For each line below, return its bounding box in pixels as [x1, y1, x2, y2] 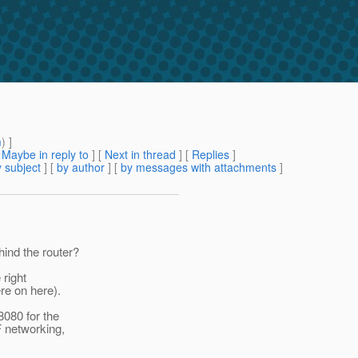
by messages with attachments [121, 159, 276, 176]
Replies [192, 146, 229, 163]
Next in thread [105, 146, 176, 163]
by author [57, 159, 105, 176]
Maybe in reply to [2, 146, 89, 163]
